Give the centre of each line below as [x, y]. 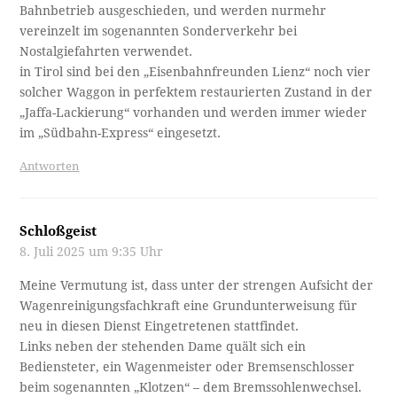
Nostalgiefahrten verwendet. [106, 52]
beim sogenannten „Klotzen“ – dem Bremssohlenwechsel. [191, 388]
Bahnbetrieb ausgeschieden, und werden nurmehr [173, 11]
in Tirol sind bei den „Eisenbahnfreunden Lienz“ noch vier [195, 72]
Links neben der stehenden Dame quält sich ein [163, 347]
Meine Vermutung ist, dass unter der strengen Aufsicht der [197, 286]
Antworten [50, 167]
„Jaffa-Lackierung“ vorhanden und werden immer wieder [194, 113]
